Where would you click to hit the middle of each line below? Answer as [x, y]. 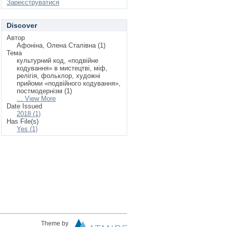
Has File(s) [23, 121]
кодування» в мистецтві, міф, [62, 68]
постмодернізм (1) [44, 91]
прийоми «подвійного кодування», [69, 83]
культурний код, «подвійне [58, 61]
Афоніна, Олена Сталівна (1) [61, 45]
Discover [22, 25]
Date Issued [24, 106]
